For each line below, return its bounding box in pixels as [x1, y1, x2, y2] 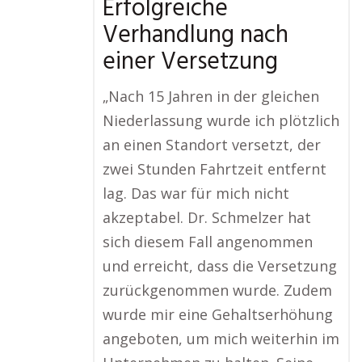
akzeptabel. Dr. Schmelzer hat [103, 208, 311, 228]
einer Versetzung [103, 43, 278, 82]
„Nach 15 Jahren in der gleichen [103, 86, 319, 107]
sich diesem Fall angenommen [103, 232, 313, 252]
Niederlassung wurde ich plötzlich [103, 111, 339, 131]
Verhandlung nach [103, 16, 288, 56]
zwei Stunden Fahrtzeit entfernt [103, 159, 326, 179]
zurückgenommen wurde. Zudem [103, 280, 332, 301]
